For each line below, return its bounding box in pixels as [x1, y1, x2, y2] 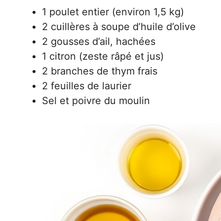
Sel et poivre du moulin [42, 94, 150, 107]
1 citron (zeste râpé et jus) [42, 50, 164, 62]
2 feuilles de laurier [42, 79, 131, 92]
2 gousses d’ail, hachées [42, 35, 155, 47]
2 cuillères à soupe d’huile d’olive [42, 20, 196, 33]
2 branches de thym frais [42, 65, 157, 77]
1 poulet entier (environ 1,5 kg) [42, 5, 184, 18]
